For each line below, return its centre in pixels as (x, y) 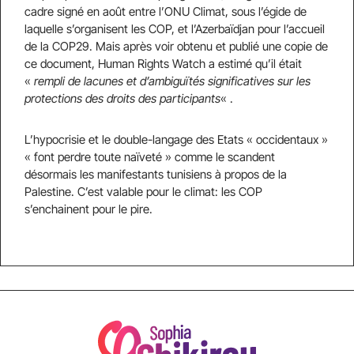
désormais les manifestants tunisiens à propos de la (156, 174)
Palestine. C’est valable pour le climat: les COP (143, 192)
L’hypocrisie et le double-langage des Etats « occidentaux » (176, 139)
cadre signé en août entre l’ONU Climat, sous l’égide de (166, 11)
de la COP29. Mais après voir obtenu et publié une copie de (176, 46)
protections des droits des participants (122, 98)
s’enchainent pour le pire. (88, 209)
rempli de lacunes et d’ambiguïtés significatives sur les (172, 81)
